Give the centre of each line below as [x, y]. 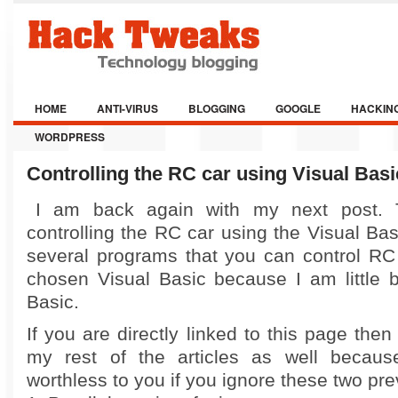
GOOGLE [298, 108]
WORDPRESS [70, 137]
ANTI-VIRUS [127, 108]
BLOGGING [217, 108]
